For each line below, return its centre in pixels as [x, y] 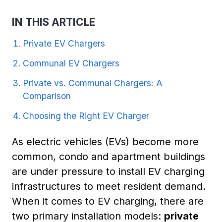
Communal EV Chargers [71, 63]
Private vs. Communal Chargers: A [93, 83]
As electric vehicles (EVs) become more [105, 141]
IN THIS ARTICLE [54, 22]
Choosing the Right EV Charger [86, 115]
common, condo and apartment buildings [109, 156]
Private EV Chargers [64, 43]
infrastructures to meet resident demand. [109, 186]
